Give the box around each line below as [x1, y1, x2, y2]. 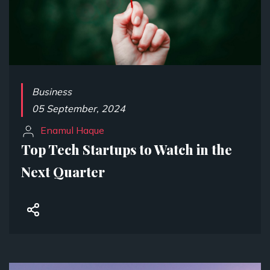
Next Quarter [21, 163, 105, 181]
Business [32, 86, 72, 98]
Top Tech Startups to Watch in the [21, 140, 232, 159]
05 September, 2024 [32, 102, 125, 115]
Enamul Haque [36, 124, 104, 136]
